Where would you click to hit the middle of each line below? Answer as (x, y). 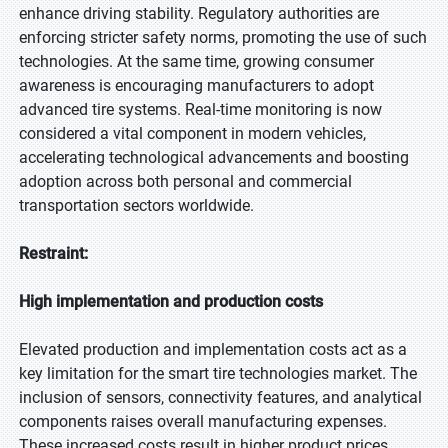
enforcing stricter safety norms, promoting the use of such (223, 37)
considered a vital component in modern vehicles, (192, 133)
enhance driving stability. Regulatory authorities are (199, 13)
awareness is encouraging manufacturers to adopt (196, 85)
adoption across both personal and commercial (185, 181)
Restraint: (53, 253)
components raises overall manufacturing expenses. (203, 421)
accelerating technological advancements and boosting (214, 157)
